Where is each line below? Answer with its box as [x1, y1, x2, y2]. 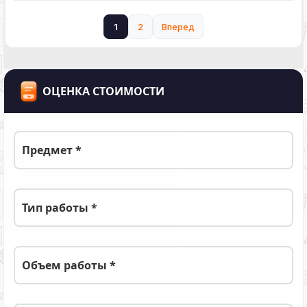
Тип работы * [22, 200, 97, 215]
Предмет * [22, 143, 82, 158]
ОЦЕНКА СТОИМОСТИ [42, 84, 164, 99]
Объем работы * [22, 258, 116, 273]
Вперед [162, 21, 195, 32]
